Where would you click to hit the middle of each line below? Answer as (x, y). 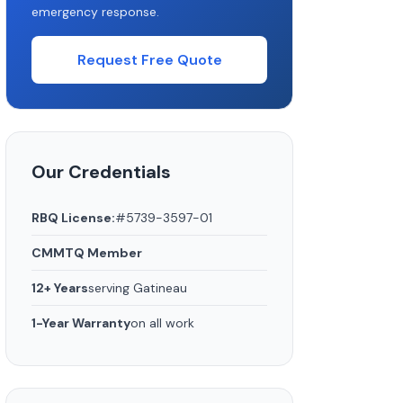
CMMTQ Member (87, 253)
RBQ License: (73, 218)
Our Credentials (101, 172)
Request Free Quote (149, 60)
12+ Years (60, 288)
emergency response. (95, 12)
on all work (162, 323)
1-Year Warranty (81, 323)
